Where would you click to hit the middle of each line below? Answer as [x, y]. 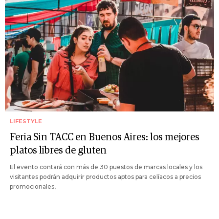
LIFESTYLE [26, 121]
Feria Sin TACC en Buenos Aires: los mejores [105, 138]
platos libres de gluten [58, 151]
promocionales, [33, 187]
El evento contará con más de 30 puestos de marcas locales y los [106, 167]
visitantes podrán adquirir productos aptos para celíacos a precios [105, 177]
